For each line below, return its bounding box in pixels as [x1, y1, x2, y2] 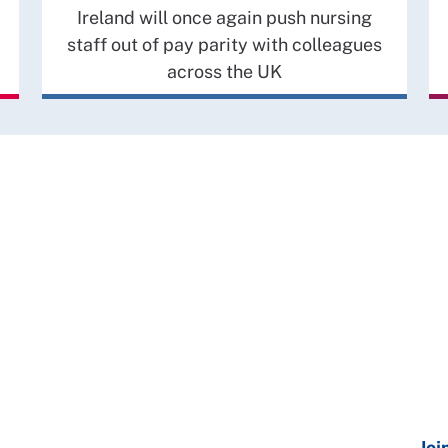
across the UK [166, 60, 282, 82]
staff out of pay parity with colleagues [66, 33, 382, 55]
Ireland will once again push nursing [76, 6, 372, 28]
